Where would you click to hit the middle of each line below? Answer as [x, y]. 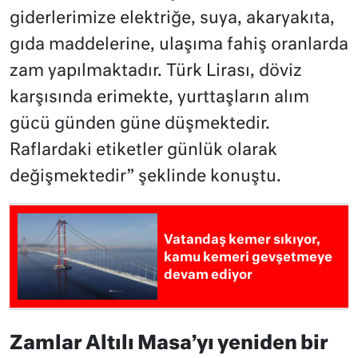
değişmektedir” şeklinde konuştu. [145, 177]
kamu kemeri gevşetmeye [249, 259]
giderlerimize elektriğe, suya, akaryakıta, [172, 19]
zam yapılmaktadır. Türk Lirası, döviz [156, 72]
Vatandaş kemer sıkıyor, [243, 241]
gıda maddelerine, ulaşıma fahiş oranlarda [179, 46]
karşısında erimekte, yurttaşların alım [159, 98]
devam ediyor [209, 276]
